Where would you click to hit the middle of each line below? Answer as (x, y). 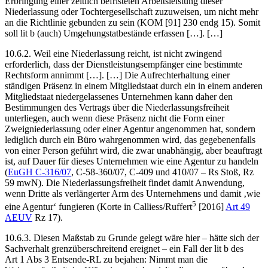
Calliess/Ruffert (163, 207)
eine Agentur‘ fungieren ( (52, 207)
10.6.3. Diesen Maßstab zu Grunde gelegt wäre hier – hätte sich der (132, 238)
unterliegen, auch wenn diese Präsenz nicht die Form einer (115, 118)
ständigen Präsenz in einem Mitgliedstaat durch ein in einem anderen (134, 86)
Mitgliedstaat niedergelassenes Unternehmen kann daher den (119, 96)
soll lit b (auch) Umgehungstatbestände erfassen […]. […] (114, 33)
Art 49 (238, 207)
